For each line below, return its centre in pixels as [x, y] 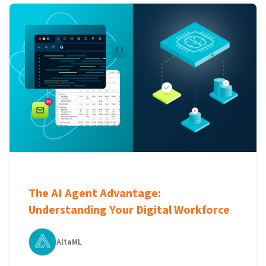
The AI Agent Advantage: [95, 194]
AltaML [69, 242]
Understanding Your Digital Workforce [129, 210]
